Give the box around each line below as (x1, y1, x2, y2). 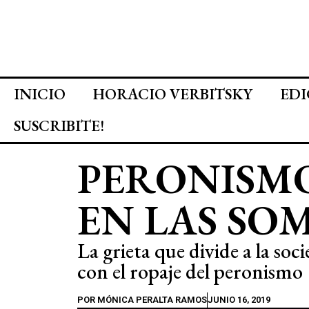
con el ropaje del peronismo (77, 258, 303, 285)
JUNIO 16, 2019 (208, 295, 270, 305)
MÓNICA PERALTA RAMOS (95, 295, 207, 305)
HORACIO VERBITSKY (93, 84, 252, 104)
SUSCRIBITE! (14, 116, 104, 136)
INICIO (14, 84, 66, 104)
